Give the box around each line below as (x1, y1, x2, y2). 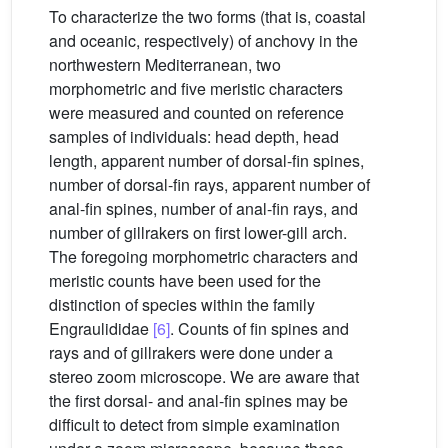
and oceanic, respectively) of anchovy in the (49, 28, 358, 52)
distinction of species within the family (49, 292, 315, 316)
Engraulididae (49, 316, 153, 340)
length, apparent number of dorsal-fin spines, (49, 148, 364, 172)
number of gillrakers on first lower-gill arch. (49, 220, 347, 244)
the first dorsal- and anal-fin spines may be (49, 388, 348, 412)
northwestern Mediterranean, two (49, 52, 281, 76)
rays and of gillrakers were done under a (49, 340, 333, 364)
